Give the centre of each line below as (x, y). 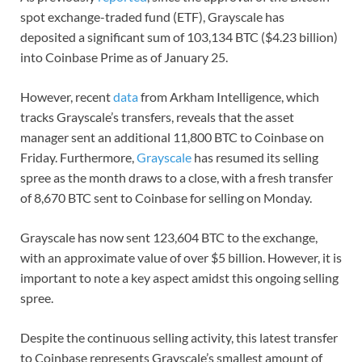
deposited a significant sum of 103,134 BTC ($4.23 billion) (179, 36)
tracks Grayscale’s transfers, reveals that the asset (157, 116)
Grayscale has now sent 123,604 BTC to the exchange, (169, 237)
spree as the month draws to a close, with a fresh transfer (177, 177)
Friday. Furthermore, (78, 157)
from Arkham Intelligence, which (230, 96)
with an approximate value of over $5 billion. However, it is (181, 257)
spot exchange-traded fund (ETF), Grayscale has (152, 16)
